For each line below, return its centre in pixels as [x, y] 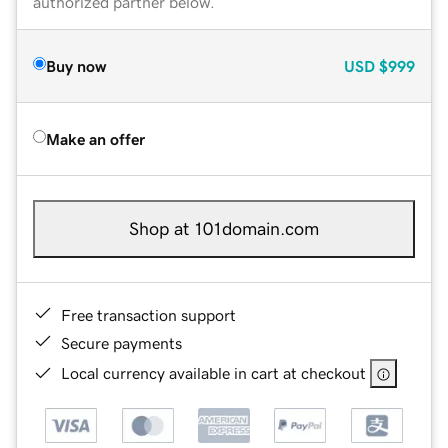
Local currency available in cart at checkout [213, 372]
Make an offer [95, 138]
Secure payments [121, 342]
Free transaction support [148, 314]
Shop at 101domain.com [224, 228]
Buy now [76, 65]
